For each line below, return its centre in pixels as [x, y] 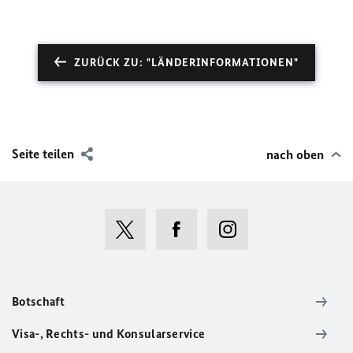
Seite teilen [43, 154]
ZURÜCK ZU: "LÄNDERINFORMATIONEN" [186, 63]
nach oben [295, 154]
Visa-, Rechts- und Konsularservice [109, 334]
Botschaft [39, 301]
